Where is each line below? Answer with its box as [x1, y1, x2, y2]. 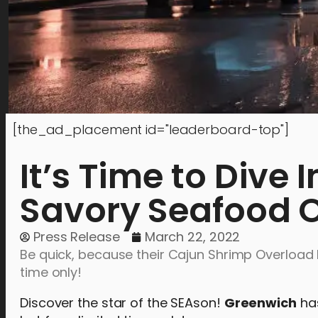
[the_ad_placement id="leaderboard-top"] [13, 121, 290, 138]
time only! [20, 263, 82, 281]
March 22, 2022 [144, 228, 241, 246]
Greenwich [224, 294, 297, 312]
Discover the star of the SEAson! [20, 294, 224, 312]
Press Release [33, 228, 120, 246]
